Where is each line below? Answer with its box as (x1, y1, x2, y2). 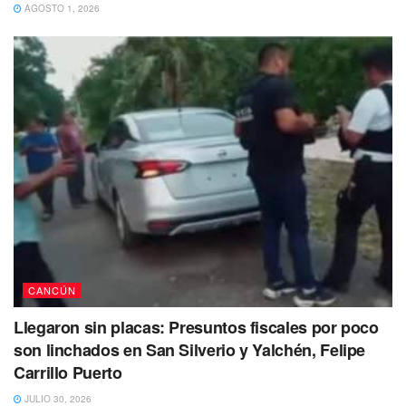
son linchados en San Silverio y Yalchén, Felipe (14, 338, 366, 362)
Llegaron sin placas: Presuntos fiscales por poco (14, 315, 379, 340)
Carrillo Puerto (14, 361, 122, 385)
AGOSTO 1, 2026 (22, 2, 100, 15)
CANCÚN (28, 283, 76, 298)
